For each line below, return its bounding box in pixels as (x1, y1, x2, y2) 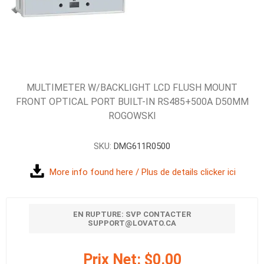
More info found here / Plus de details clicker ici (49, 167, 236, 177)
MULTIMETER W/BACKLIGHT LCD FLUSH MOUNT (27, 82, 237, 93)
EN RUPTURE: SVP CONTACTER (73, 210, 191, 219)
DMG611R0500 (114, 141, 170, 151)
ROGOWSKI (108, 110, 156, 121)
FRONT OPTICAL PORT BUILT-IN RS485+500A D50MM (15, 96, 249, 107)
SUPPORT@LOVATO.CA (88, 219, 176, 227)
